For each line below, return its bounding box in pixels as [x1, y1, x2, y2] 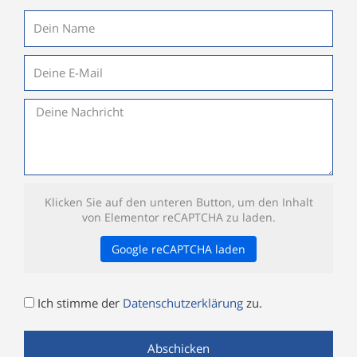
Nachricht [23, 100, 76, 117]
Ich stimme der [37, 295, 123, 312]
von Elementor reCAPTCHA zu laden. [81, 210, 276, 226]
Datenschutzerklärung [123, 295, 246, 312]
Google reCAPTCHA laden [112, 241, 245, 257]
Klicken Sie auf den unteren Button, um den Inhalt [44, 194, 313, 210]
